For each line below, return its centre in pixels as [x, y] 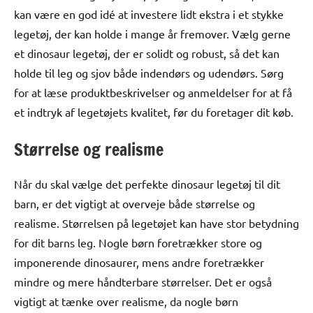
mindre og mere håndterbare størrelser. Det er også [143, 282]
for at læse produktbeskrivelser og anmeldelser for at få [153, 93]
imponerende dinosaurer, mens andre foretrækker [139, 262]
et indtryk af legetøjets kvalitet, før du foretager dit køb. [154, 112]
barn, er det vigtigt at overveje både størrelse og [134, 204]
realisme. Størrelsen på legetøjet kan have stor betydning [156, 223]
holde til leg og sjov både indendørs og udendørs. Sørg [149, 73]
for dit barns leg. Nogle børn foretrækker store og [138, 243]
